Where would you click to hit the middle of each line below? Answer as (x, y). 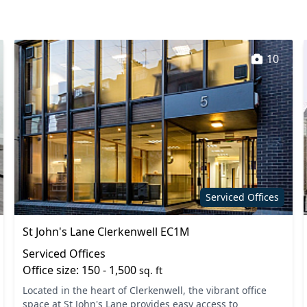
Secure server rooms (224, 20)
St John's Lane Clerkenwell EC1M (107, 232)
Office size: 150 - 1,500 (81, 270)
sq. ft (151, 270)
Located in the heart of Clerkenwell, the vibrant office (145, 290)
